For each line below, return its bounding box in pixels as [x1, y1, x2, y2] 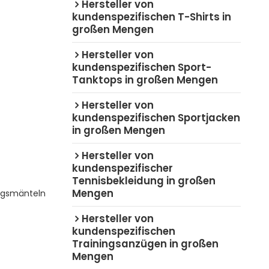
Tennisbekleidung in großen [71, 173, 216, 188]
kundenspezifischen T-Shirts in [71, 9, 231, 24]
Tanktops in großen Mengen [71, 72, 218, 87]
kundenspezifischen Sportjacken [71, 110, 240, 125]
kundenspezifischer [71, 160, 173, 175]
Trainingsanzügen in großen [71, 236, 219, 251]
